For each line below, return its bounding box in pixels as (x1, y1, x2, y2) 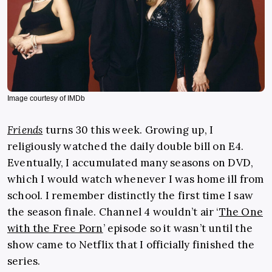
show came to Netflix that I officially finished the (7, 238, 255, 252)
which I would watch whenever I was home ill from (7, 172, 264, 186)
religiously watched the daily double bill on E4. (7, 140, 244, 154)
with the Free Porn (7, 222, 103, 236)
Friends (7, 123, 43, 137)
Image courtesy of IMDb (7, 94, 85, 103)
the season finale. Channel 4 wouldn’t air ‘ (7, 205, 219, 219)
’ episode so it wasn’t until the (103, 222, 253, 236)
